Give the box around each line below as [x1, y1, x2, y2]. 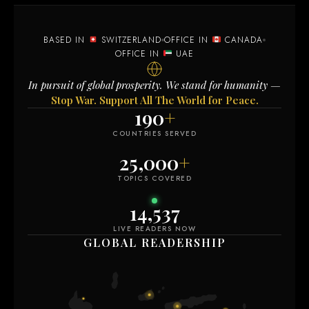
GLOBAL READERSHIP [83, 235, 226, 250]
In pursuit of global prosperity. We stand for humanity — [28, 77, 281, 92]
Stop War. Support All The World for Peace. [50, 92, 259, 107]
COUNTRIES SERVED [112, 128, 197, 139]
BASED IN [43, 33, 89, 46]
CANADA [221, 33, 263, 46]
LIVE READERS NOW [113, 223, 196, 234]
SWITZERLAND [98, 33, 161, 46]
